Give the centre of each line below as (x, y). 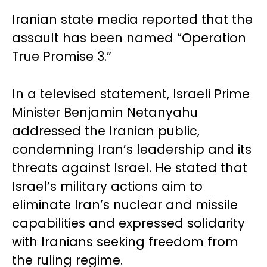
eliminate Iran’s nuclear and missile (125, 204)
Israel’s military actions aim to (107, 186)
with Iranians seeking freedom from (125, 241)
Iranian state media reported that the (132, 19)
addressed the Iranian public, (106, 131)
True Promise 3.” (62, 56)
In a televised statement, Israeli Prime (131, 94)
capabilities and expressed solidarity (128, 223)
